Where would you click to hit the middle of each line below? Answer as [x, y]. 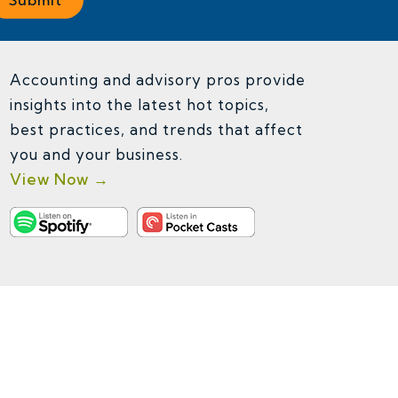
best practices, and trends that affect [156, 129]
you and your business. [99, 154]
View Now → [60, 179]
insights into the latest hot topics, [139, 104]
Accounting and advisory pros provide [158, 80]
